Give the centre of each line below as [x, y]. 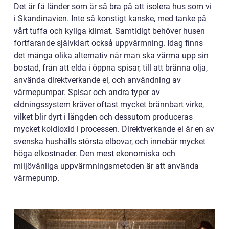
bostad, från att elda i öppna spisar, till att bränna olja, [111, 67]
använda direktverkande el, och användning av [97, 80]
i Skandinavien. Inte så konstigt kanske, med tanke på [110, 18]
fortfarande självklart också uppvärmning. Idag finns [108, 43]
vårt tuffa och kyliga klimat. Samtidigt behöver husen [109, 31]
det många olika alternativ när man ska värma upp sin [111, 55]
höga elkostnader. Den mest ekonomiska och [95, 153]
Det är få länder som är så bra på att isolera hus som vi [113, 6]
